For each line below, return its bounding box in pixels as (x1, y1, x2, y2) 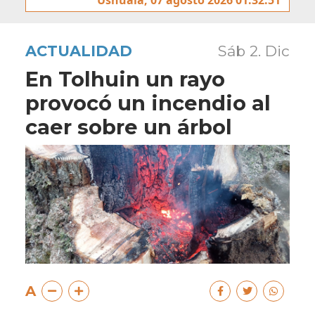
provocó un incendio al (25, 90, 271, 115)
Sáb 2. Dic (218, 41, 290, 60)
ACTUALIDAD (25, 41, 132, 60)
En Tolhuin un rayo (25, 66, 225, 91)
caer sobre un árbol (25, 114, 232, 139)
